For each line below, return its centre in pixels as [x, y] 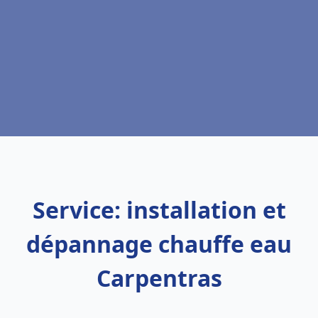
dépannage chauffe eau [159, 244]
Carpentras [159, 278]
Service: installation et [159, 210]
